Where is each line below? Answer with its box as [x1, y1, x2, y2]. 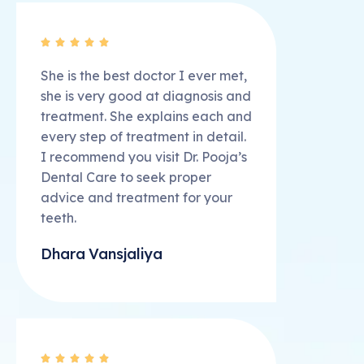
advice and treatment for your [41, 189, 232, 206]
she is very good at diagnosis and [41, 88, 251, 105]
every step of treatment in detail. [41, 128, 246, 145]
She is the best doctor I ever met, [41, 67, 247, 84]
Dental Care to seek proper [41, 169, 211, 186]
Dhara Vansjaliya [41, 245, 162, 264]
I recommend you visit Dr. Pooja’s [41, 149, 247, 166]
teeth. [41, 210, 76, 227]
